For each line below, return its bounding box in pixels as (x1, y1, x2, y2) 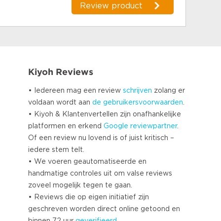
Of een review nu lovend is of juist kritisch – (28, 134, 174, 142)
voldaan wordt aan (28, 99, 92, 106)
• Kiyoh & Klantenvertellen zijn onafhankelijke (28, 110, 181, 118)
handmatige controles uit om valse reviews (28, 170, 172, 177)
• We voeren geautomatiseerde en (28, 158, 147, 165)
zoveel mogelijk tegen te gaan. (28, 182, 132, 189)
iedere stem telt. (28, 146, 84, 153)
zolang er (152, 87, 185, 94)
